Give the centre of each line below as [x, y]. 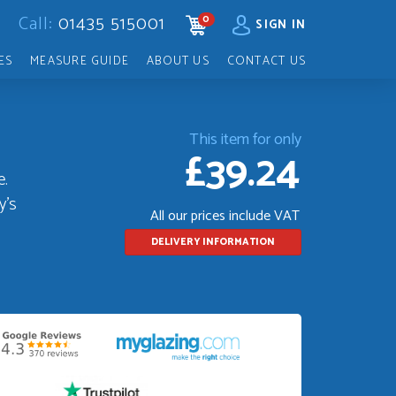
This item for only [245, 139]
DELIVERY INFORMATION [213, 242]
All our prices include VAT [225, 216]
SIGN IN [281, 25]
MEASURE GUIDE [80, 61]
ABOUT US [178, 61]
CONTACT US [266, 61]
